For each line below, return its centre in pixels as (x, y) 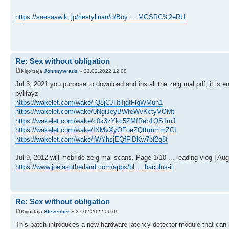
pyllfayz (27, 93)
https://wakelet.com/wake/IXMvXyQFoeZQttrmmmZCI (96, 130)
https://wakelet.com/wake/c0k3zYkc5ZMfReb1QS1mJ (96, 121)
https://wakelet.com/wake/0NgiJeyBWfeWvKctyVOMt (95, 112)
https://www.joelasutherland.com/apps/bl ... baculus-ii (94, 167)
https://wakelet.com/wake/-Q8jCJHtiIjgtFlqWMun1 (89, 102)
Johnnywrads (61, 71)
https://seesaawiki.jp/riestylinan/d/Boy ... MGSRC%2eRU (100, 17)
